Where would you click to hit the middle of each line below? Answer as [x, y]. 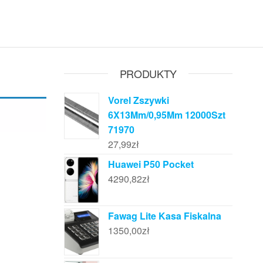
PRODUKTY [148, 73]
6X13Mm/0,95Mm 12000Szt [166, 115]
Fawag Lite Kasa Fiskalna [164, 216]
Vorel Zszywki [138, 100]
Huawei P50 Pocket [151, 164]
